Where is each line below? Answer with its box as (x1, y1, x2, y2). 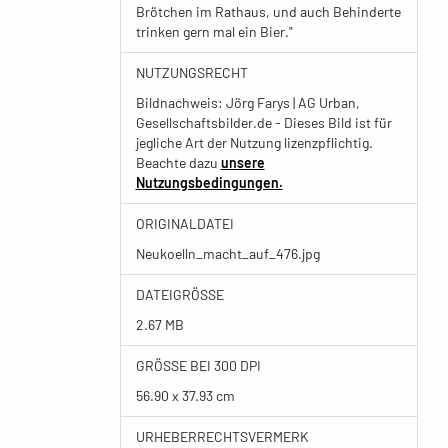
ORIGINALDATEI (135, 215, 234, 232)
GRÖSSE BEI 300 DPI (135, 357, 257, 374)
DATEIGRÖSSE (135, 286, 216, 303)
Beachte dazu (135, 154, 221, 171)
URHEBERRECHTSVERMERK (135, 428, 309, 445)
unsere (220, 154, 265, 171)
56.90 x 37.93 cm (135, 387, 235, 404)
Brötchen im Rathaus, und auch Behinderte (135, 3, 401, 20)
